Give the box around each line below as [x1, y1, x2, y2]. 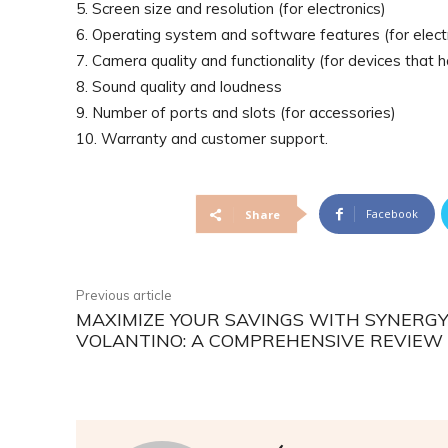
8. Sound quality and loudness [76, 77, 282, 96]
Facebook [366, 206, 419, 221]
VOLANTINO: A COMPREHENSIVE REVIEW [76, 329, 443, 352]
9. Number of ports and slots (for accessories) [76, 103, 396, 122]
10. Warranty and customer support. [76, 129, 328, 148]
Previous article [76, 287, 172, 303]
